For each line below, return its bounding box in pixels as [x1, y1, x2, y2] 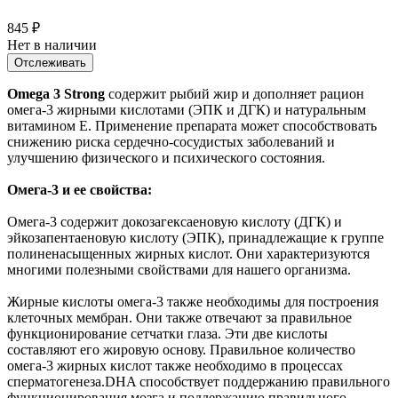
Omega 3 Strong [7, 86, 105, 102]
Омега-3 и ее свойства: [7, 182, 152, 198]
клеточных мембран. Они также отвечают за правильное [7, 310, 352, 326]
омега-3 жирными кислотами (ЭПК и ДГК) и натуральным [7, 102, 366, 118]
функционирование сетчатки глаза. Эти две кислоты [7, 326, 328, 342]
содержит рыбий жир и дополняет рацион [105, 86, 364, 102]
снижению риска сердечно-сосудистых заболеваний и [7, 134, 335, 150]
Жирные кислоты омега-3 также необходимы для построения [7, 294, 378, 310]
